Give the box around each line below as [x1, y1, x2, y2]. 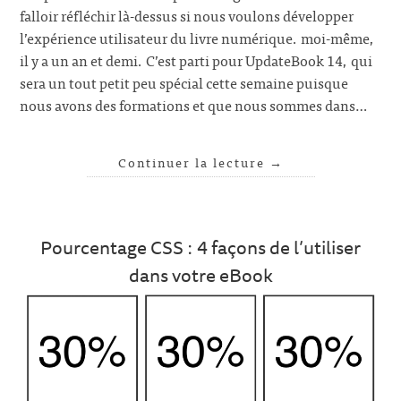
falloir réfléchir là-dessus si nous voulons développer [20, 3, 354, 27]
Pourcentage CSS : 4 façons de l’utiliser [40, 233, 361, 262]
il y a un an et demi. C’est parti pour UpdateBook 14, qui [20, 47, 373, 72]
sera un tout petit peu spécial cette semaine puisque [20, 70, 349, 94]
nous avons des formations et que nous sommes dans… [20, 92, 368, 116]
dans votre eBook [128, 260, 273, 290]
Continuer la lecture [117, 151, 269, 172]
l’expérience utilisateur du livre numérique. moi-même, [20, 25, 376, 49]
